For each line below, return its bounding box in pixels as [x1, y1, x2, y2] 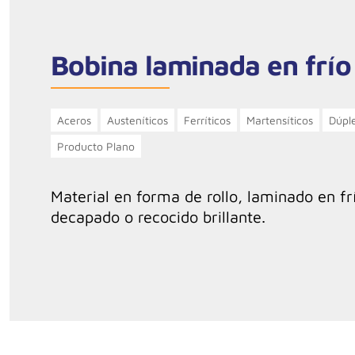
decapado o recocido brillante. [51, 208, 265, 227]
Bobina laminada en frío [51, 48, 351, 82]
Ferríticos [184, 113, 231, 128]
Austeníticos [107, 113, 168, 128]
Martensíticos [246, 113, 313, 128]
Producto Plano [57, 139, 135, 154]
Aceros [57, 113, 91, 128]
